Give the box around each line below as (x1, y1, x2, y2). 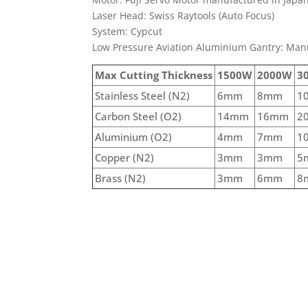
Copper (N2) (95, 150, 155, 164)
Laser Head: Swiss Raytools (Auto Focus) (92, 8, 275, 22)
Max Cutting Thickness (95, 67, 213, 82)
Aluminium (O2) (95, 129, 173, 144)
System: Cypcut (92, 24, 163, 38)
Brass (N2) (95, 170, 146, 185)
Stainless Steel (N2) (95, 88, 190, 102)
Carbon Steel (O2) (95, 109, 182, 123)
